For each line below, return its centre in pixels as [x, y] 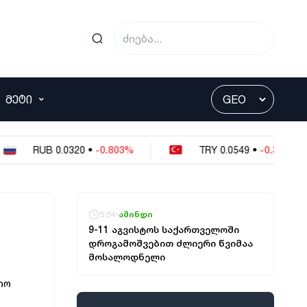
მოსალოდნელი [127, 257]
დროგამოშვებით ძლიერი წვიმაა [171, 243]
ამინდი [136, 214]
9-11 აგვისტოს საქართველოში [164, 229]
